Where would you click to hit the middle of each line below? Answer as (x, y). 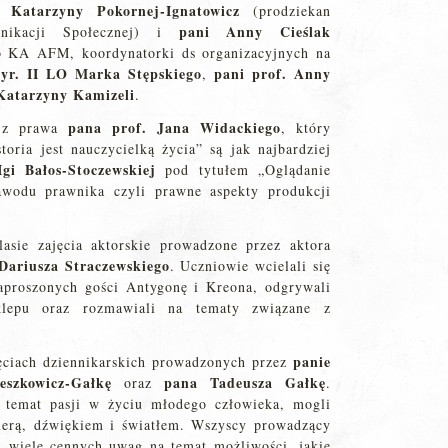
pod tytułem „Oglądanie (244, 169)
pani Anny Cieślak (254, 31)
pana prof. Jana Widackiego (174, 127)
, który (306, 127)
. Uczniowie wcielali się (250, 265)
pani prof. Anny (272, 73)
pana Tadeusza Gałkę (244, 382)
